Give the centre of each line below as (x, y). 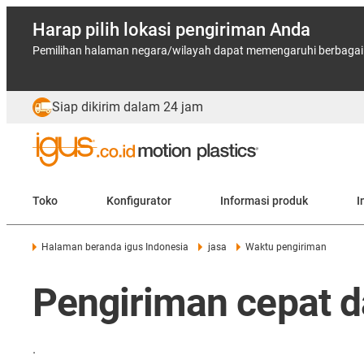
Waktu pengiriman (286, 247)
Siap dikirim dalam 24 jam (128, 107)
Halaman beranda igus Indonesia (115, 247)
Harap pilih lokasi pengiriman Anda (171, 30)
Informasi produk (264, 200)
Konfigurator (139, 200)
